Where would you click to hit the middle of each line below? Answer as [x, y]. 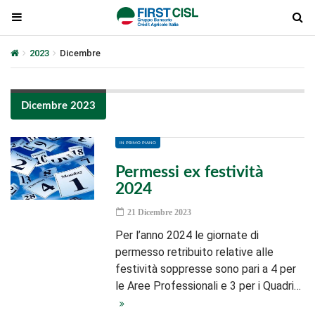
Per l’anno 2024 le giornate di [187, 235]
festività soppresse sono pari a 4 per [206, 269]
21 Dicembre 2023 [159, 212]
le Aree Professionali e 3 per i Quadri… [208, 286]
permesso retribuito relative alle [195, 252]
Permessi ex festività [190, 172]
